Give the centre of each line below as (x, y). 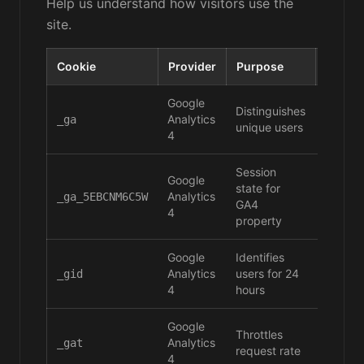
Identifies (260, 257)
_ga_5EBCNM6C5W (102, 197)
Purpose (260, 66)
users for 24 (267, 273)
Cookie (76, 66)
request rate (268, 351)
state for (258, 188)
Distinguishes (271, 111)
